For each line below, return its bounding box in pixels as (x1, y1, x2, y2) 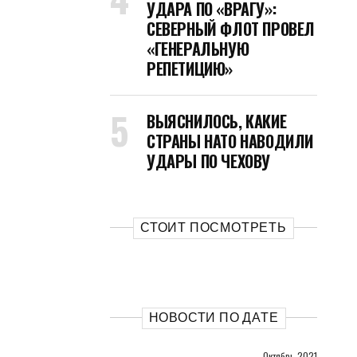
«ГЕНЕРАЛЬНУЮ (147, 37, 249, 61)
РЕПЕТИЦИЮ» (147, 57, 233, 80)
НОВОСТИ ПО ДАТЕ (148, 310, 279, 325)
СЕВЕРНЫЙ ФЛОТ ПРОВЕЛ (147, 17, 315, 41)
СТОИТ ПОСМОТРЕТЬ (140, 220, 287, 235)
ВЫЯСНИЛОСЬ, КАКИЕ (147, 109, 287, 133)
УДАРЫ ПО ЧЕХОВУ (147, 149, 270, 173)
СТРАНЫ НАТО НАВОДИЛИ (147, 129, 313, 153)
